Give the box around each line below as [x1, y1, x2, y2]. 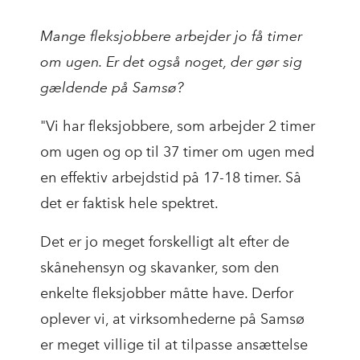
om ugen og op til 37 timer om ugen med [40, 143, 314, 162]
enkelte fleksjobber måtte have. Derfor [40, 284, 293, 303]
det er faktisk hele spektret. [40, 194, 219, 213]
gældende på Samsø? [40, 79, 184, 96]
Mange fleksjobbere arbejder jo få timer [40, 27, 302, 45]
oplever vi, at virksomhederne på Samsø [40, 310, 305, 329]
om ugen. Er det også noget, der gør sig [40, 53, 302, 71]
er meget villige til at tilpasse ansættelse [40, 336, 308, 354]
